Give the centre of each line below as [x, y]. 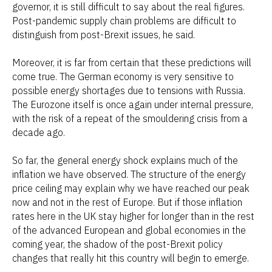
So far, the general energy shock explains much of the [125, 160]
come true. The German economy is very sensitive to [123, 76]
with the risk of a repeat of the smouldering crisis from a [130, 118]
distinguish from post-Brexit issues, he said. [104, 35]
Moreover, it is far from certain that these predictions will [132, 63]
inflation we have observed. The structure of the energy [129, 174]
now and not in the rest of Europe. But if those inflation [127, 202]
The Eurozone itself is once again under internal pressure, [133, 104]
